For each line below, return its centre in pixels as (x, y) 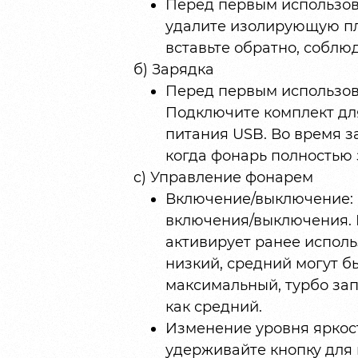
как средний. (213, 307)
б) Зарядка (173, 70)
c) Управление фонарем (223, 178)
